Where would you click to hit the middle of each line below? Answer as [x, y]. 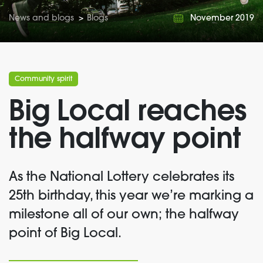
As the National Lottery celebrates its [122, 178]
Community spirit [43, 79]
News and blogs [41, 18]
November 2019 [222, 18]
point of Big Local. [65, 234]
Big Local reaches [128, 112]
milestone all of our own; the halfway [124, 215]
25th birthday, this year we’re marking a [131, 196]
